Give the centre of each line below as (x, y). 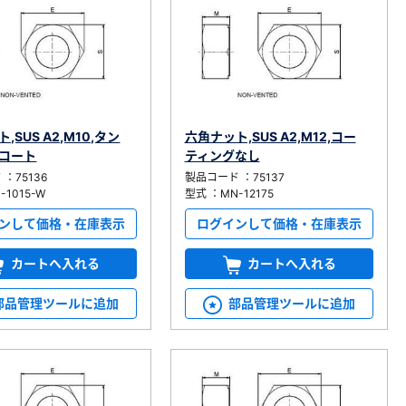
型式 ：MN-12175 (229, 193)
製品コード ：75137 (234, 177)
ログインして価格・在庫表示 (279, 223)
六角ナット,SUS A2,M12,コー (270, 136)
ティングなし (222, 155)
